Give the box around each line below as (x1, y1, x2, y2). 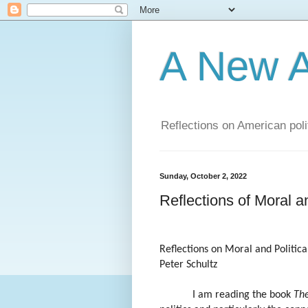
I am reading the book (192, 289, 294, 301)
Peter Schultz (159, 259, 217, 271)
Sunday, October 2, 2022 (159, 172, 247, 181)
